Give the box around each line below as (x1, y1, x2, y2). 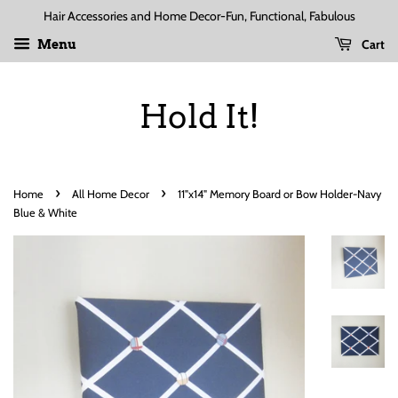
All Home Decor (72, 187, 149, 201)
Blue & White (13, 206, 77, 219)
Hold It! (139, 97, 259, 136)
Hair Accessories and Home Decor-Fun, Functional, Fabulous (43, 8, 355, 24)
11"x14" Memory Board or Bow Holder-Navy (178, 187, 381, 201)
